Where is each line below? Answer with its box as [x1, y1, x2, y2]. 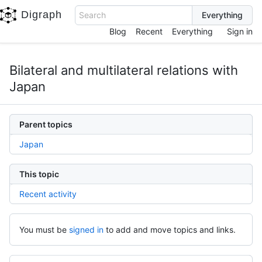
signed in [69, 225, 104, 235]
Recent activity [19, 189, 77, 199]
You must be [19, 225, 67, 235]
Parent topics [19, 119, 73, 129]
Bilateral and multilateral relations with [9, 63, 238, 78]
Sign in [227, 26, 253, 36]
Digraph [21, 8, 62, 20]
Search [79, 10, 106, 20]
